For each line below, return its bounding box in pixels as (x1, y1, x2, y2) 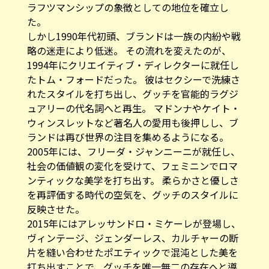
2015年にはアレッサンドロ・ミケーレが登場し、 (26, 207, 241, 222)
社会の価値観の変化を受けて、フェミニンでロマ (26, 150, 238, 165)
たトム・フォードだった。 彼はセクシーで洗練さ (26, 63, 240, 78)
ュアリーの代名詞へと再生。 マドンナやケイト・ (26, 92, 240, 107)
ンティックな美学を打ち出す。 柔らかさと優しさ (26, 164, 239, 179)
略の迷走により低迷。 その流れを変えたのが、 (26, 34, 231, 49)
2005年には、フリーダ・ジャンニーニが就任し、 (26, 135, 240, 150)
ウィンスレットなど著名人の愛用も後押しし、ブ (26, 106, 238, 121)
